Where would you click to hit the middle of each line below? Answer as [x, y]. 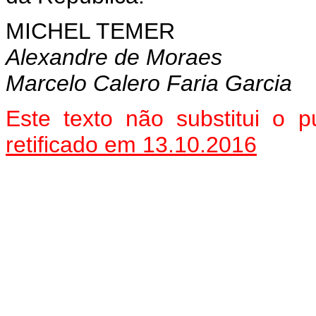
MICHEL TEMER [90, 31]
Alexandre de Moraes [114, 57]
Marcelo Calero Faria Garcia [149, 83]
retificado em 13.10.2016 [131, 144]
